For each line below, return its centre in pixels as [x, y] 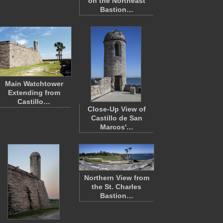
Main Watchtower [34, 84]
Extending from [34, 93]
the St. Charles [116, 187]
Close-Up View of [116, 109]
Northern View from [116, 178]
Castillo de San [116, 118]
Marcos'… [116, 127]
